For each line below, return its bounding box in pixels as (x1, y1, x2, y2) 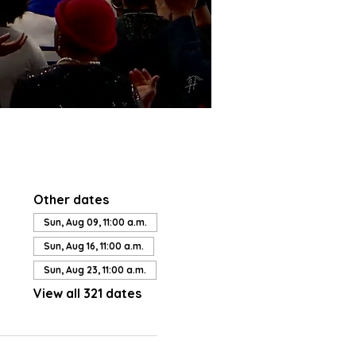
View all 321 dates (33, 285, 141, 301)
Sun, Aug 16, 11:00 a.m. (43, 240, 144, 252)
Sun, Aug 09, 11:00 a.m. (43, 216, 147, 228)
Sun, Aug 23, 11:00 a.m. (43, 264, 146, 276)
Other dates (33, 192, 109, 207)
